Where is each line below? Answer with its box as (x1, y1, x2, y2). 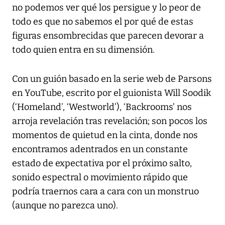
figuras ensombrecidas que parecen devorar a (12, 30, 204, 42)
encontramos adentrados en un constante (12, 144, 188, 155)
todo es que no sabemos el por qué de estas (12, 16, 193, 28)
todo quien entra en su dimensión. (12, 44, 155, 56)
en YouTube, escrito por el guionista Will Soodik (12, 87, 211, 99)
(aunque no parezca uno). (12, 200, 118, 211)
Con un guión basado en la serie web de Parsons (12, 73, 212, 85)
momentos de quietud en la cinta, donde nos (12, 130, 198, 141)
